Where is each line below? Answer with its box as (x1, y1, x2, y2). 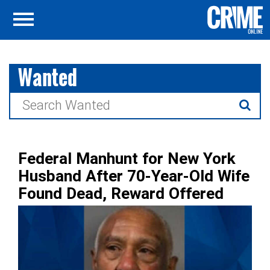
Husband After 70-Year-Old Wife (18, 167, 250, 185)
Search (9, 93, 49, 108)
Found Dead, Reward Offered (18, 184, 224, 202)
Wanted (18, 63, 77, 92)
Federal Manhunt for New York (18, 149, 236, 168)
